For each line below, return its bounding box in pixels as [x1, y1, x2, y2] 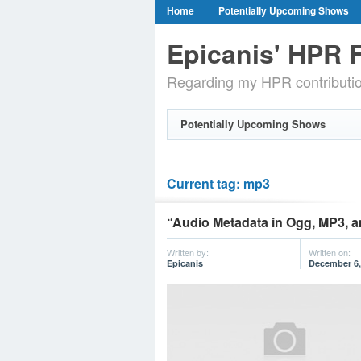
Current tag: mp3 [167, 174, 270, 193]
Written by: [167, 246, 209, 259]
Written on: [309, 246, 351, 259]
